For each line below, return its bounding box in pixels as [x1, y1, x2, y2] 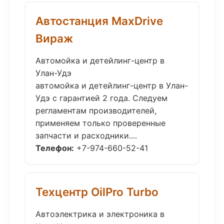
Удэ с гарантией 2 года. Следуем [35, 93, 167, 103]
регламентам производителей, [35, 105, 156, 115]
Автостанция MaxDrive [35, 14, 163, 27]
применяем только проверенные [35, 118, 165, 128]
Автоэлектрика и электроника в [35, 209, 164, 219]
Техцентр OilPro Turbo [35, 185, 158, 198]
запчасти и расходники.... [35, 130, 137, 140]
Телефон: [35, 143, 74, 153]
